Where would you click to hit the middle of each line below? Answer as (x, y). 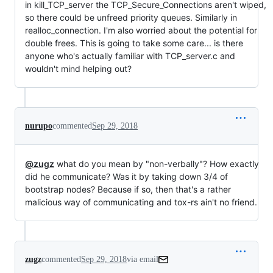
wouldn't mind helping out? (78, 68)
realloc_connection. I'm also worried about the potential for (141, 30)
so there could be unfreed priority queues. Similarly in (131, 17)
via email (143, 259)
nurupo (39, 126)
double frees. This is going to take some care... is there (134, 43)
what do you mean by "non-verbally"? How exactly (157, 163)
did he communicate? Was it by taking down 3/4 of (126, 176)
